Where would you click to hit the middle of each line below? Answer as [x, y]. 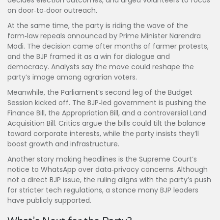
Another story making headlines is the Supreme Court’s [102, 159]
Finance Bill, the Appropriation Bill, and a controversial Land [107, 113]
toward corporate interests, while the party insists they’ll [103, 134]
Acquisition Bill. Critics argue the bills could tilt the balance [107, 124]
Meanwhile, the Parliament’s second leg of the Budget [100, 93]
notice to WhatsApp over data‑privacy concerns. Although [108, 170]
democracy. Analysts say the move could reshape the [101, 67]
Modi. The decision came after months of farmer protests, [108, 46]
